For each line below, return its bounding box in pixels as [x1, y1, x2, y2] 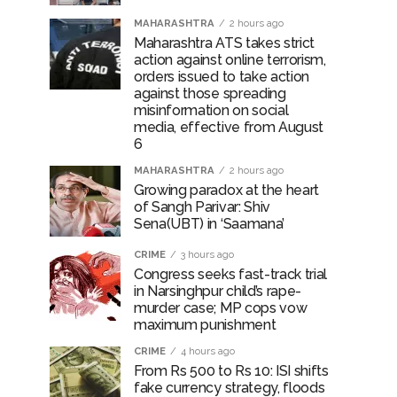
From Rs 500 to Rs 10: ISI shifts [134, 362, 329, 379]
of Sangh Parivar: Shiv [134, 198, 270, 215]
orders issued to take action [134, 68, 310, 85]
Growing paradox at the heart [134, 182, 320, 198]
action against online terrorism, [134, 51, 326, 68]
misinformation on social [134, 102, 289, 119]
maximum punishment [134, 316, 276, 333]
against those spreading [134, 85, 286, 102]
